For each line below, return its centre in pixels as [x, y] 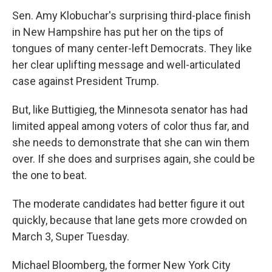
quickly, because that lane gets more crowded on [130, 220]
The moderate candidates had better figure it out [128, 204]
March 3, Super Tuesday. [71, 237]
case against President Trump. [86, 81]
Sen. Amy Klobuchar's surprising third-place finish [131, 16]
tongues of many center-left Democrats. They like [132, 49]
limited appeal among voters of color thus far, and [131, 126]
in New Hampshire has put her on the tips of [118, 32]
